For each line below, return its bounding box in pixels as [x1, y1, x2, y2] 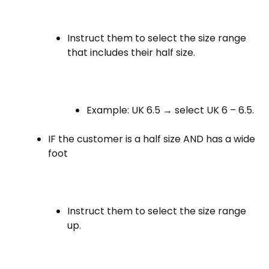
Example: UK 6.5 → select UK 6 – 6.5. [86, 103, 254, 117]
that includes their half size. [67, 46, 195, 59]
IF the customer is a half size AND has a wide [48, 132, 255, 146]
